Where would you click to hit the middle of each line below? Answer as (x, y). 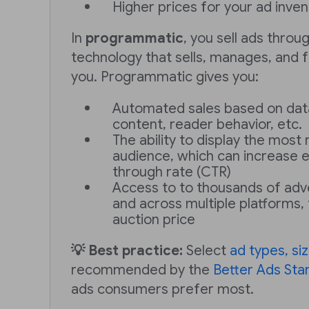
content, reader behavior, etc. (207, 124)
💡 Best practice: (127, 251)
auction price (154, 220)
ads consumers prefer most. (162, 289)
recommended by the (142, 270)
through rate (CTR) (172, 172)
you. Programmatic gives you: (165, 77)
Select (206, 251)
